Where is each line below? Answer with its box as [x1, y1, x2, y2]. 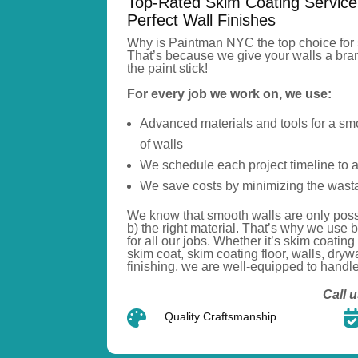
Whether [213, 234, 265, 249]
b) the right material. [127, 221, 243, 236]
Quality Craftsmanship [165, 310, 277, 324]
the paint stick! [127, 62, 209, 76]
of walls [140, 137, 184, 152]
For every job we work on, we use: [127, 87, 332, 101]
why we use [277, 221, 352, 236]
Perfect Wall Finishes [127, 11, 276, 30]
